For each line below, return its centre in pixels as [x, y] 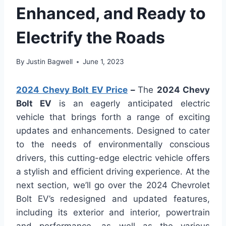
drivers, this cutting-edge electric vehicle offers [113, 158]
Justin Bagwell [50, 62]
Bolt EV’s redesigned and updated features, [113, 199]
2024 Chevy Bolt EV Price [72, 90]
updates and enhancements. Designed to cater [113, 131]
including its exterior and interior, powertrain [113, 213]
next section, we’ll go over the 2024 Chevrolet [113, 185]
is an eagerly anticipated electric [131, 104]
